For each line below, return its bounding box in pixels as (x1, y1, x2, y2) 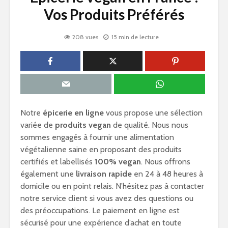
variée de (20, 120, 55, 130)
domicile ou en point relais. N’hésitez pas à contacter (20, 181, 204, 191)
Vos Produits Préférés (44, 6, 184, 23)
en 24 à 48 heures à (132, 169, 203, 179)
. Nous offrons (141, 157, 190, 166)
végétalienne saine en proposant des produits (20, 145, 182, 154)
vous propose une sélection (104, 108, 203, 118)
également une (20, 169, 76, 179)
